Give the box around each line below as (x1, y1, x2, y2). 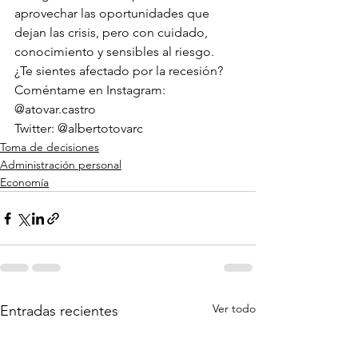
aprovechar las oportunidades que (14, 6, 213, 22)
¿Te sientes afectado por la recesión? (14, 63, 226, 79)
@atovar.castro (14, 101, 96, 117)
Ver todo (213, 301, 256, 316)
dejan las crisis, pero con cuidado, (14, 25, 211, 41)
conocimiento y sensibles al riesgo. (14, 44, 214, 60)
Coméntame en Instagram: (14, 82, 169, 98)
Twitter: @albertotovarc (14, 121, 143, 137)
